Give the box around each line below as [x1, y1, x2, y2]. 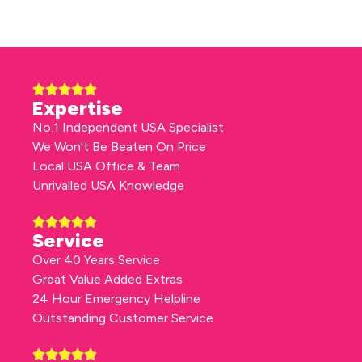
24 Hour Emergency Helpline [32, 291, 200, 307]
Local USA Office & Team [32, 158, 180, 175]
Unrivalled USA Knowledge [32, 178, 184, 194]
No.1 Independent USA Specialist [32, 120, 224, 136]
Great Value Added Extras [32, 271, 183, 288]
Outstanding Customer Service [32, 310, 213, 326]
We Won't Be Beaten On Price [32, 139, 206, 155]
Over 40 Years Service [32, 252, 160, 268]
